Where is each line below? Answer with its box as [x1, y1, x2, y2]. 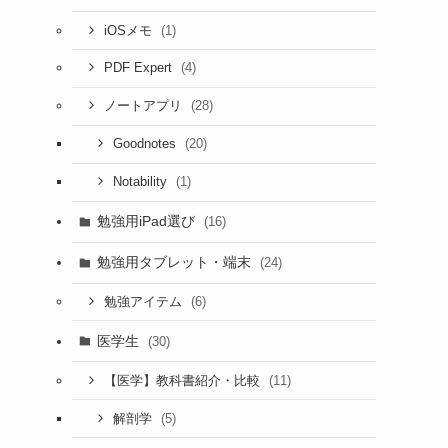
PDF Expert [103, 61, 176, 76]
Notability [112, 175, 171, 190]
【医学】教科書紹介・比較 [103, 373, 264, 388]
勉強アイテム [103, 294, 186, 309]
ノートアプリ [103, 99, 186, 114]
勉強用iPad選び [96, 213, 199, 229]
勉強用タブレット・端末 [96, 254, 255, 270]
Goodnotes [112, 137, 180, 152]
